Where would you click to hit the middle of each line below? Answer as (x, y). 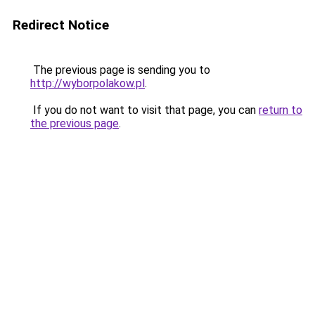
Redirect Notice (61, 25)
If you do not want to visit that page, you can (144, 110)
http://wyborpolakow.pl (88, 83)
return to (281, 110)
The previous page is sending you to (120, 70)
